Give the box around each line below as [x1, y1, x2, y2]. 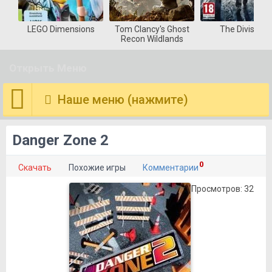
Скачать [18, 162, 52, 172]
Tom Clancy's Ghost [114, 24, 189, 34]
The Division [220, 24, 266, 34]
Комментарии [143, 162, 199, 172]
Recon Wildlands [120, 34, 183, 44]
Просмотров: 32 [191, 183, 254, 194]
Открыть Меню [9, 62, 87, 74]
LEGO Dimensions [27, 24, 95, 34]
